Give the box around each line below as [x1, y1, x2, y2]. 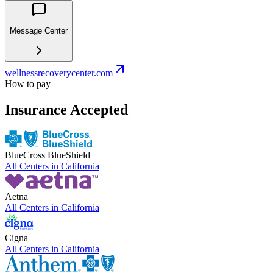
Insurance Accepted [5, 102, 128, 118]
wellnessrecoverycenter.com [5, 68, 113, 79]
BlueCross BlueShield [5, 150, 90, 161]
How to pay [5, 79, 51, 90]
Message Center [10, 26, 68, 35]
